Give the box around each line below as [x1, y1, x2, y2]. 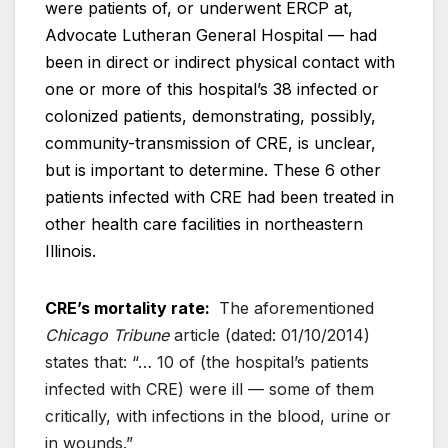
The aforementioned [214, 297, 374, 318]
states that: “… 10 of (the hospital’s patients [45, 351, 369, 372]
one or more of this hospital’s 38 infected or [45, 78, 379, 99]
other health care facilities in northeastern [45, 213, 363, 234]
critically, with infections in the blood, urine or [45, 405, 391, 426]
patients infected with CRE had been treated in [45, 186, 394, 207]
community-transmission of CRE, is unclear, [45, 132, 376, 153]
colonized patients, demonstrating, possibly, [45, 105, 376, 126]
